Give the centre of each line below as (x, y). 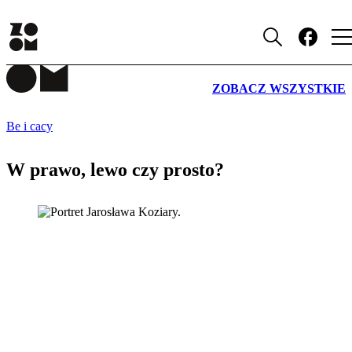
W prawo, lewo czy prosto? (115, 169)
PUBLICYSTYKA (271, 32)
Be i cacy (29, 126)
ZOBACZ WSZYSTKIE (279, 88)
